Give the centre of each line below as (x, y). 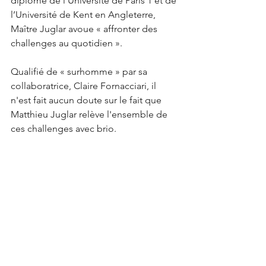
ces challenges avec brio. (64, 129)
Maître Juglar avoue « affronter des (85, 29)
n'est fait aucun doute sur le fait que (87, 100)
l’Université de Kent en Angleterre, (84, 15)
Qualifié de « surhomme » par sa (80, 72)
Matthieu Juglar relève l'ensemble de (90, 114)
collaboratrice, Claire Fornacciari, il (85, 86)
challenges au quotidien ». (68, 43)
